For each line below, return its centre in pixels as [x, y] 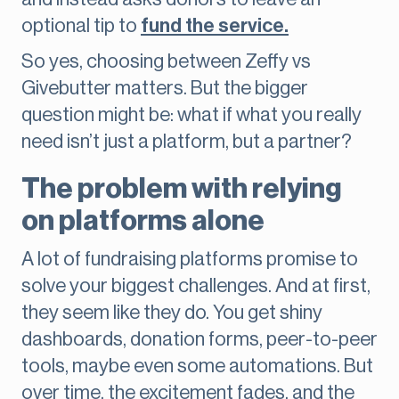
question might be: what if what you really [191, 115]
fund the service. [215, 26]
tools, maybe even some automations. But [197, 366]
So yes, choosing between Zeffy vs [166, 62]
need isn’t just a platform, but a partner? [187, 142]
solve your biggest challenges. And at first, [196, 286]
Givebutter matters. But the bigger [165, 89]
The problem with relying [182, 189]
